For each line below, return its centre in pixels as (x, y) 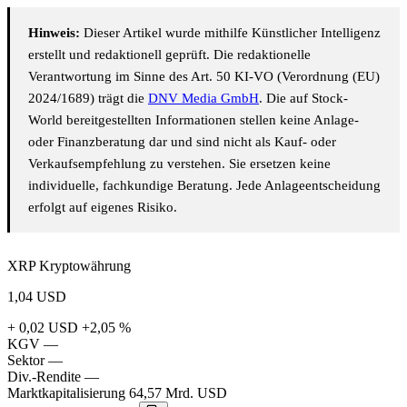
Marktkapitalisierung (66, 393)
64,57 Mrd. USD (178, 393)
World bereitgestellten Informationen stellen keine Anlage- (194, 120)
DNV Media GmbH (203, 99)
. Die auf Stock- (303, 99)
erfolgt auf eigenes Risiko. (103, 208)
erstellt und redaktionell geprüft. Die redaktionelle (169, 55)
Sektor (26, 361)
